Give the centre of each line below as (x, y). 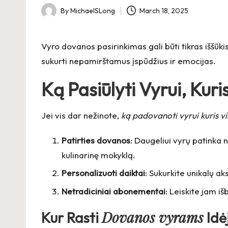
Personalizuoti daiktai (103, 173)
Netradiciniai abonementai (113, 191)
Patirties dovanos (96, 140)
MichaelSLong (93, 10)
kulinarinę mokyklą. (98, 155)
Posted (52, 16)
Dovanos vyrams (153, 217)
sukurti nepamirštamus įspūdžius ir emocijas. (129, 61)
